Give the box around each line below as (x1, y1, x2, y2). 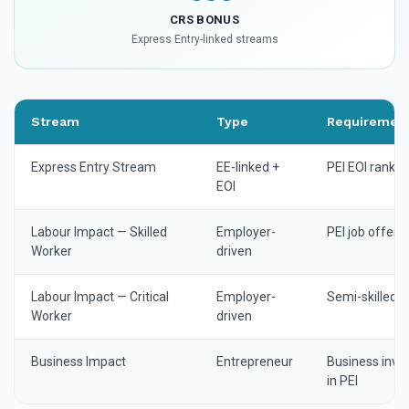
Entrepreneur (216, 354, 293, 370)
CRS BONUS (169, 13, 240, 27)
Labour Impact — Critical (31, 289, 169, 305)
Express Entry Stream (31, 160, 156, 175)
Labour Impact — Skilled (31, 225, 167, 240)
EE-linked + (216, 160, 279, 175)
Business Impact (31, 354, 126, 370)
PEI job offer (327, 225, 398, 240)
